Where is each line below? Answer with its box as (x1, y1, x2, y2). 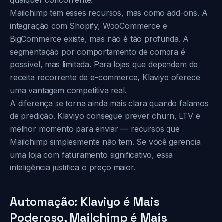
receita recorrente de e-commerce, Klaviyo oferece (10, 72, 200, 82)
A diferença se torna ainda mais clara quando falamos (10, 98, 209, 108)
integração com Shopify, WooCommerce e (10, 21, 167, 31)
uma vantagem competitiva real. (10, 85, 127, 95)
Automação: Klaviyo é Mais (10, 194, 160, 209)
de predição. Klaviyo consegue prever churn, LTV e (10, 111, 200, 121)
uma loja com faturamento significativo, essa (10, 150, 173, 160)
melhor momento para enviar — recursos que (10, 124, 180, 134)
